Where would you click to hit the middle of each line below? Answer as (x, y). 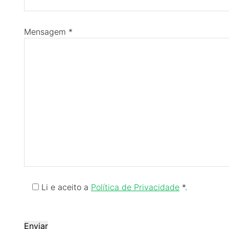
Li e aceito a (66, 187)
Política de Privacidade (135, 187)
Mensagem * (48, 31)
